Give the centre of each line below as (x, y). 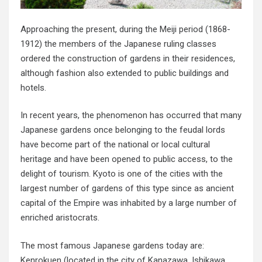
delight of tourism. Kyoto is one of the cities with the (122, 174)
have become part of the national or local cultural (115, 145)
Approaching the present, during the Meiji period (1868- (125, 29)
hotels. (33, 87)
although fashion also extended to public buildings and (125, 73)
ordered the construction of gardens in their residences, (128, 58)
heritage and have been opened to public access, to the (127, 159)
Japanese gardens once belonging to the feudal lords (123, 130)
